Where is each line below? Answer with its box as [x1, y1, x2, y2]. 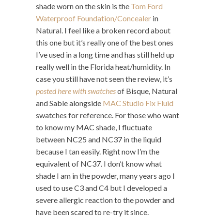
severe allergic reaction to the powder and [36, 195, 174, 204]
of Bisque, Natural [116, 86, 177, 95]
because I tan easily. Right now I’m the [36, 146, 159, 156]
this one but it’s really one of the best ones [36, 37, 173, 47]
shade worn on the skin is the [36, 1, 131, 11]
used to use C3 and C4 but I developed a [36, 183, 167, 192]
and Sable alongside [36, 98, 103, 108]
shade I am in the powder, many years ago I [36, 170, 175, 180]
